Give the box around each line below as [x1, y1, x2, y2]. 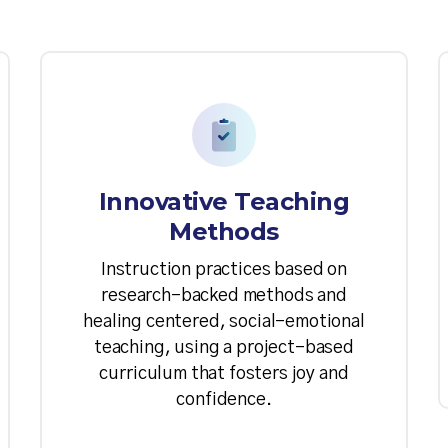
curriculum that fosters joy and [99, 365, 349, 384]
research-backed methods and [101, 287, 347, 306]
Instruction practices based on [100, 261, 348, 280]
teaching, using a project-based [93, 339, 355, 358]
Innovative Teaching [98, 187, 350, 217]
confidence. [176, 391, 272, 410]
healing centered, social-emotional [83, 313, 365, 332]
